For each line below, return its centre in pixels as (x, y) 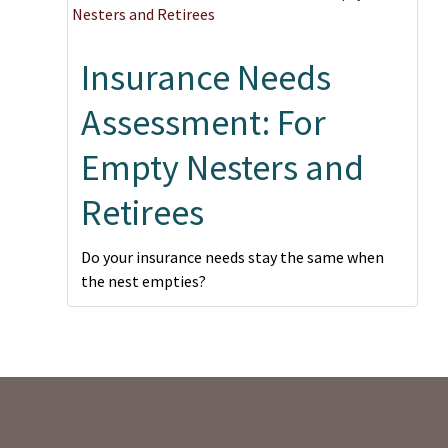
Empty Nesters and (222, 167)
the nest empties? (143, 281)
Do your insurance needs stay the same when (232, 257)
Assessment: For (203, 122)
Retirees (142, 212)
